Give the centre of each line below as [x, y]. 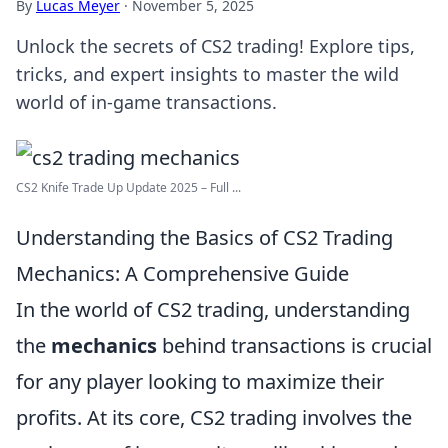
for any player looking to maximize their [200, 381]
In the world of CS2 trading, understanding [213, 309]
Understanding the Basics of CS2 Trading [204, 237]
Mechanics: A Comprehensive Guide [182, 273]
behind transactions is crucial [294, 345]
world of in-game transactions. [146, 102]
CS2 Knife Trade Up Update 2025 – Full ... [128, 187]
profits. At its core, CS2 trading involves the [214, 417]
